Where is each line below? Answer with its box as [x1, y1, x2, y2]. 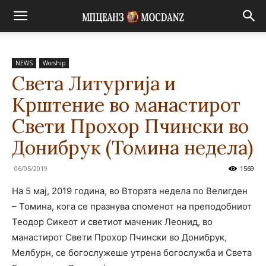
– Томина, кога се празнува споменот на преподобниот [12, 201, 252, 212]
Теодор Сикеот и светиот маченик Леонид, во [12, 216, 213, 227]
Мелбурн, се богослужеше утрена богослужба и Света [12, 247, 252, 258]
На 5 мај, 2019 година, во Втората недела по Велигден [12, 185, 248, 197]
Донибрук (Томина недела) [12, 135, 253, 160]
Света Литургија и [12, 71, 176, 96]
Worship [43, 59, 65, 67]
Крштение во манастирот [12, 93, 240, 117]
